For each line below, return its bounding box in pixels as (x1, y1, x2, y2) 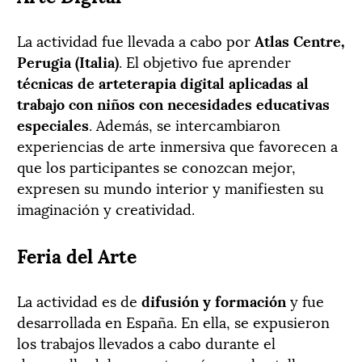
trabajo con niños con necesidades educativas (17, 91, 330, 114)
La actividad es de (17, 288, 141, 311)
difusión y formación (141, 288, 290, 311)
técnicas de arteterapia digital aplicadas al (17, 70, 309, 93)
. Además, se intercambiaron (89, 112, 280, 135)
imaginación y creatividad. (17, 196, 195, 219)
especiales (17, 112, 89, 135)
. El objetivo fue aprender (119, 49, 291, 72)
